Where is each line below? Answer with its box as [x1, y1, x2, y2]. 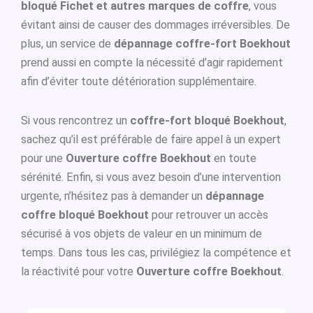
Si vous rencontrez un [21, 114, 130, 128]
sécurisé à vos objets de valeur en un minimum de [21, 227, 262, 241]
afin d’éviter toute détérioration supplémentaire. [21, 75, 256, 88]
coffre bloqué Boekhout [21, 208, 149, 222]
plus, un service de [21, 37, 114, 50]
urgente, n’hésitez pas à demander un [21, 189, 205, 203]
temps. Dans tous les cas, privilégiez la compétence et [21, 246, 291, 260]
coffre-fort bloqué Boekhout [130, 114, 284, 128]
